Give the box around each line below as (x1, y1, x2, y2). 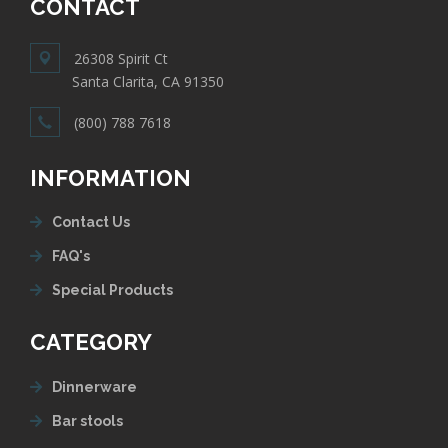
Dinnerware (52, 378, 137, 395)
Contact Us (52, 214, 130, 231)
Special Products (52, 282, 173, 299)
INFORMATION (30, 164, 191, 191)
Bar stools (52, 412, 123, 429)
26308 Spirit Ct (74, 48, 168, 68)
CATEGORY (30, 329, 152, 356)
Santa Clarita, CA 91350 (72, 71, 224, 91)
